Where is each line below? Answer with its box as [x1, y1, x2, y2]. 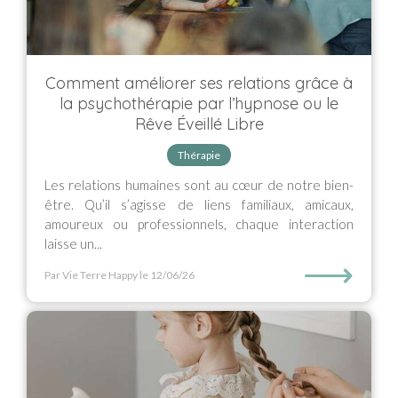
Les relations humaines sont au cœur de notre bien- [44, 177, 354, 193]
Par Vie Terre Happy [44, 268, 138, 282]
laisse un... [44, 235, 102, 251]
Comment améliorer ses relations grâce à [45, 73, 353, 93]
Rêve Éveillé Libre [134, 114, 264, 134]
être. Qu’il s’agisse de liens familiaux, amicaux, [44, 196, 354, 212]
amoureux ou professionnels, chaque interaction [44, 216, 354, 232]
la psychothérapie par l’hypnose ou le [60, 93, 338, 114]
